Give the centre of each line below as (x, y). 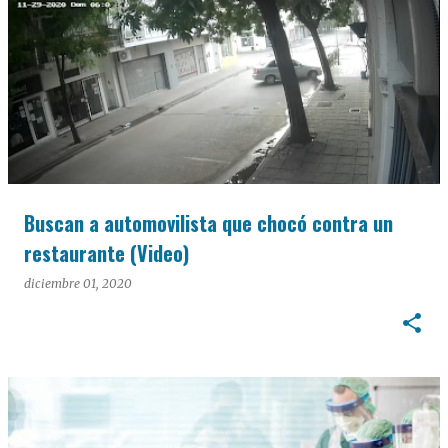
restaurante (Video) (106, 253)
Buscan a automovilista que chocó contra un (208, 223)
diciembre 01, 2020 (78, 283)
